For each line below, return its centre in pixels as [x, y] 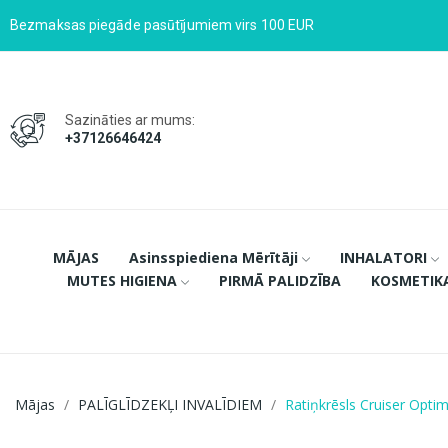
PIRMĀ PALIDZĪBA [279, 280]
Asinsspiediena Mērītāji [213, 257]
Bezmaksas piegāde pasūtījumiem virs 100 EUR [162, 25]
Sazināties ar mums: [130, 119]
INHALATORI [383, 257]
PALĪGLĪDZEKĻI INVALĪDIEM [170, 404]
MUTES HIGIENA [121, 280]
